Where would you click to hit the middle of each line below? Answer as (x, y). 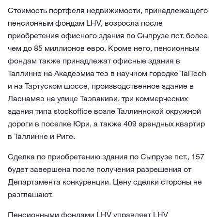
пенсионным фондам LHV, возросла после (85, 23)
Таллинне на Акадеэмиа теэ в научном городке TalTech (107, 73)
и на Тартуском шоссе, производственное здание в (101, 86)
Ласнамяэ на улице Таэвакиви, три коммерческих (98, 98)
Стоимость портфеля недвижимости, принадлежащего (108, 10)
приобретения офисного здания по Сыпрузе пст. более (108, 35)
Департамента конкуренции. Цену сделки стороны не (105, 182)
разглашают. (30, 194)
